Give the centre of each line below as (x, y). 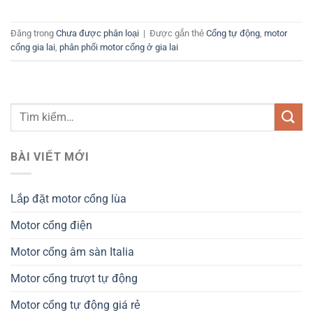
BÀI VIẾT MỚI (50, 156)
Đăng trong (33, 33)
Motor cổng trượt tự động (74, 279)
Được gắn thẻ (178, 33)
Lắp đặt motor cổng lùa (68, 199)
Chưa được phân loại (97, 33)
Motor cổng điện (51, 226)
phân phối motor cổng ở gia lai (119, 47)
